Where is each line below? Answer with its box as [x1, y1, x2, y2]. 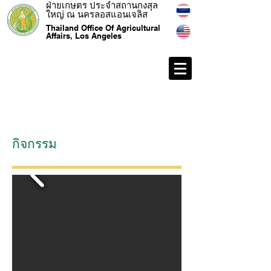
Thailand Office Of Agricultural [46, 23, 160, 33]
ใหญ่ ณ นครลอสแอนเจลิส [46, 9, 148, 19]
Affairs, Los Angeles [46, 31, 122, 41]
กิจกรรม [12, 136, 57, 151]
